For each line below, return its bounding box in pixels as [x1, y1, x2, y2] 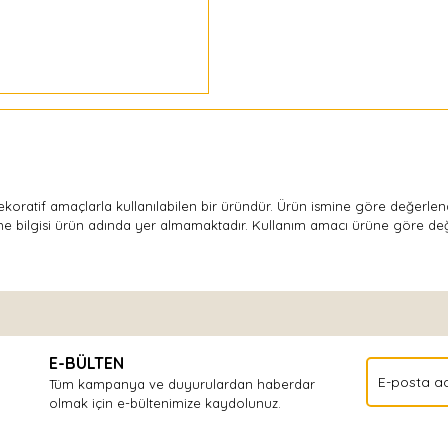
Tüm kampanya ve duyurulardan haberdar [49, 376, 315, 392]
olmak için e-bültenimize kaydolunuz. [49, 395, 281, 411]
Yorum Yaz [194, 369, 254, 384]
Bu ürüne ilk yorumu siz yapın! [129, 308, 319, 324]
